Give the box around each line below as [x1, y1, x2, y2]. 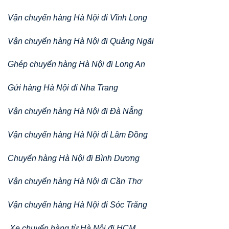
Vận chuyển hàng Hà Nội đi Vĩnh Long [8, 13, 147, 22]
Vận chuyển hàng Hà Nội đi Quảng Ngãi [8, 36, 154, 45]
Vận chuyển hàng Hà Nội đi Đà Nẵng [8, 106, 143, 116]
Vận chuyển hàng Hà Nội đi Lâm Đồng [8, 130, 148, 139]
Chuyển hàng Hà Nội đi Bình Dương [8, 153, 140, 163]
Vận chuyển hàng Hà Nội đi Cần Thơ [8, 177, 142, 186]
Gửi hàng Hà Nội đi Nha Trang [8, 83, 118, 93]
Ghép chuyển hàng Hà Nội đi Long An [8, 60, 145, 69]
